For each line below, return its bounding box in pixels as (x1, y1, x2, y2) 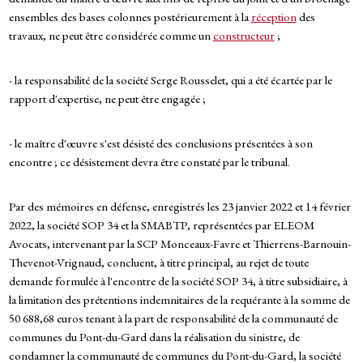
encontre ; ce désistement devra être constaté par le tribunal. (8, 154, 290, 170)
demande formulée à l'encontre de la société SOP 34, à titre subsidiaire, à (8, 273, 348, 289)
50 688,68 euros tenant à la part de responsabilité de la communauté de (8, 310, 338, 327)
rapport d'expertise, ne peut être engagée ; (8, 91, 206, 107)
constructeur (212, 28, 275, 44)
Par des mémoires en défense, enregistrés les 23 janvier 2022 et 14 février (8, 199, 351, 215)
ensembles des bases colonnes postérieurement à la (8, 9, 251, 25)
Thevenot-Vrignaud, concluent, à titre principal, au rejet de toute (8, 254, 309, 271)
